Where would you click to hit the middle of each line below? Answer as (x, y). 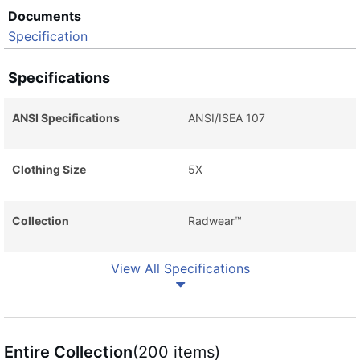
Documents (45, 16)
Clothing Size (49, 169)
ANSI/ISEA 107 (227, 118)
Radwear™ (215, 221)
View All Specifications (180, 268)
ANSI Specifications (66, 118)
